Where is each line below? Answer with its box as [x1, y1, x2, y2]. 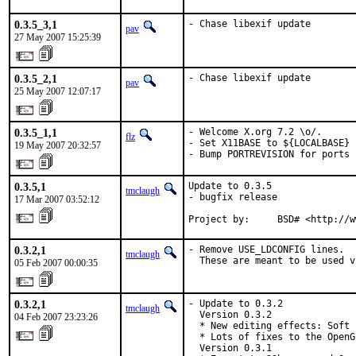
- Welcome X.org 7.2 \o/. [188, 126, 322, 137]
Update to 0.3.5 [188, 180, 272, 192]
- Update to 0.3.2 [188, 298, 283, 309]
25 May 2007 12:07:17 [14, 86, 101, 97]
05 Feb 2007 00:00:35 [14, 257, 98, 269]
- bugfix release [188, 192, 277, 203]
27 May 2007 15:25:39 [14, 32, 101, 43]
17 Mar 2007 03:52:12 [14, 194, 99, 205]
